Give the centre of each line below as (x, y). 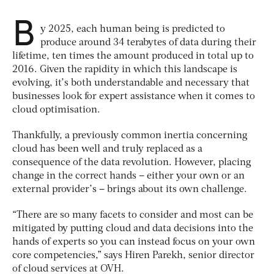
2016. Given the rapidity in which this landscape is (125, 69)
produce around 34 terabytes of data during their (148, 43)
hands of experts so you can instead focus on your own (134, 242)
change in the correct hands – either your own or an (128, 176)
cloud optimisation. (56, 110)
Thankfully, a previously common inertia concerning (130, 135)
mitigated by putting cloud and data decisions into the (133, 228)
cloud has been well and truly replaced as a (107, 149)
